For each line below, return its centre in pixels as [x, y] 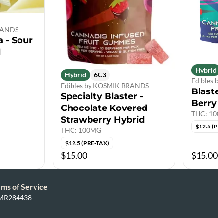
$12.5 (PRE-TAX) [87, 143]
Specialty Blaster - [102, 96]
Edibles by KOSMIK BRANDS [105, 85]
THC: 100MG [81, 130]
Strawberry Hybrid [103, 120]
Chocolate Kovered [104, 108]
